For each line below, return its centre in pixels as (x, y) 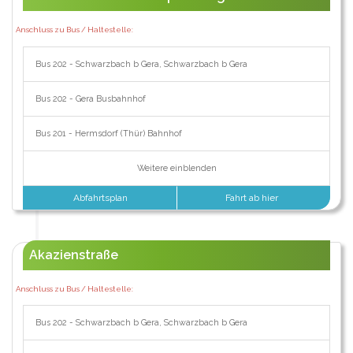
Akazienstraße (73, 255)
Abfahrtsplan (100, 197)
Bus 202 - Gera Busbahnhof (90, 98)
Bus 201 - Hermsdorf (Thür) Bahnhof (108, 133)
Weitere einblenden (176, 168)
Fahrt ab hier (253, 197)
